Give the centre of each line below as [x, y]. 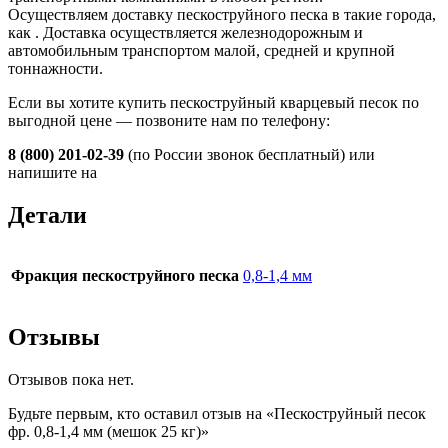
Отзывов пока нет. [71, 380]
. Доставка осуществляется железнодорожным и [199, 32]
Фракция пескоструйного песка [125, 276]
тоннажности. [55, 68]
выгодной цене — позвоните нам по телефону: [169, 120]
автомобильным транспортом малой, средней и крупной [201, 50]
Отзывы [54, 337]
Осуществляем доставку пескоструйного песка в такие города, [222, 14]
